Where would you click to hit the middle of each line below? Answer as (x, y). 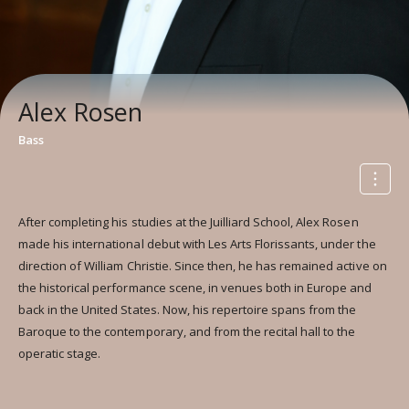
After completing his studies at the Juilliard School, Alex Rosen (189, 222)
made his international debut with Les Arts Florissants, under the (197, 244)
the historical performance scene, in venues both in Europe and (195, 288)
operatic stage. (60, 353)
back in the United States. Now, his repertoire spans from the (188, 309)
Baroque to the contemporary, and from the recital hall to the (187, 331)
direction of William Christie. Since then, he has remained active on (203, 266)
